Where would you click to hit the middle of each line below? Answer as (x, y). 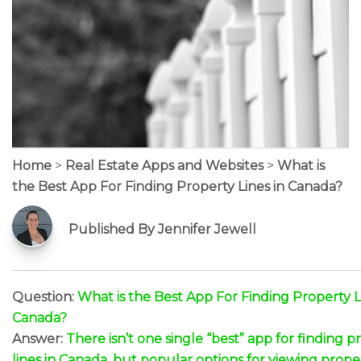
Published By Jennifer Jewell (162, 229)
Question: (45, 297)
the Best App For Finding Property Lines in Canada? (177, 187)
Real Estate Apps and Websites (164, 166)
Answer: (39, 339)
